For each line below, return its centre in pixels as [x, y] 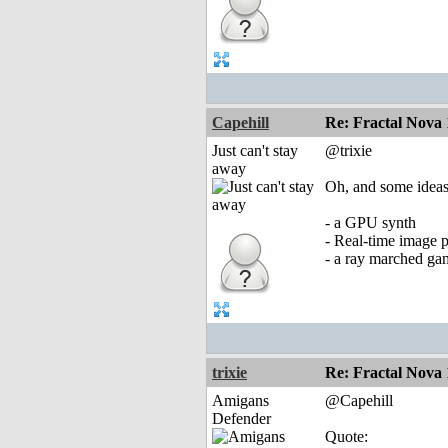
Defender [241, 419]
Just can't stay [255, 151]
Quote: [346, 437]
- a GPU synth [370, 223]
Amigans [240, 401]
